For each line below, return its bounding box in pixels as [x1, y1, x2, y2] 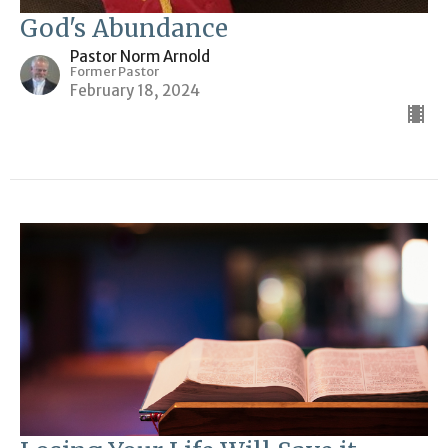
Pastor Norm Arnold [70, 46, 210, 66]
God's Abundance [20, 12, 228, 44]
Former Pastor [70, 62, 159, 80]
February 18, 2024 [70, 80, 200, 100]
